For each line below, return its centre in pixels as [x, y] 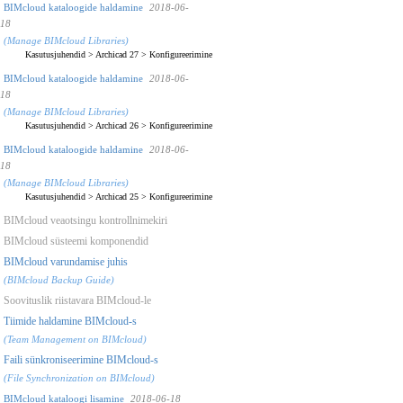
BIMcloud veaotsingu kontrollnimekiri [85, 220]
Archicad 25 [117, 196]
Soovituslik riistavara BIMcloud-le [77, 300]
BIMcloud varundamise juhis [66, 261]
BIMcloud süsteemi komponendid [76, 241]
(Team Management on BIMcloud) [75, 339]
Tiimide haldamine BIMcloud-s [70, 321]
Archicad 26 [117, 125]
